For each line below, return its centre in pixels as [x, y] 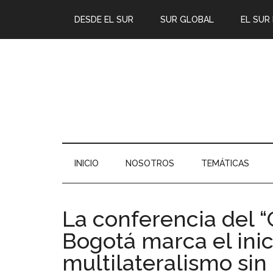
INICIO [87, 163]
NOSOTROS [150, 163]
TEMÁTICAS [225, 163]
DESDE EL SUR [104, 19]
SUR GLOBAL [187, 19]
